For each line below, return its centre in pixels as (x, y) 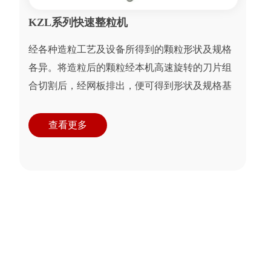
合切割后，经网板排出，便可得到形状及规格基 (130, 86)
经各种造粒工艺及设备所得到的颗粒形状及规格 (130, 50)
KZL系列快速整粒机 (78, 23)
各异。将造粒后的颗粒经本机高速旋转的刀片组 (130, 68)
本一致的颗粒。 (63, 104)
